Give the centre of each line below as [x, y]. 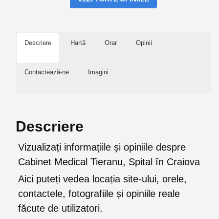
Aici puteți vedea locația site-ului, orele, [102, 179]
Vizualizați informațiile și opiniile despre [102, 147]
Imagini [98, 72]
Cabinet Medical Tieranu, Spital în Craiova [109, 162]
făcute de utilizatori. [60, 208]
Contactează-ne [47, 72]
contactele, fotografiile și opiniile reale [99, 194]
